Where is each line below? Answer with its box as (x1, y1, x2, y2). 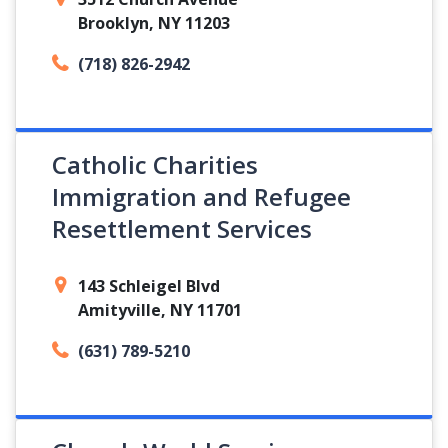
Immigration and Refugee (52, 180, 351, 213)
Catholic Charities (52, 148, 258, 181)
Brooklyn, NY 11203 (78, 12, 230, 34)
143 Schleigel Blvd (78, 275, 220, 297)
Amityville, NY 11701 (78, 299, 242, 321)
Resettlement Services (52, 212, 312, 245)
